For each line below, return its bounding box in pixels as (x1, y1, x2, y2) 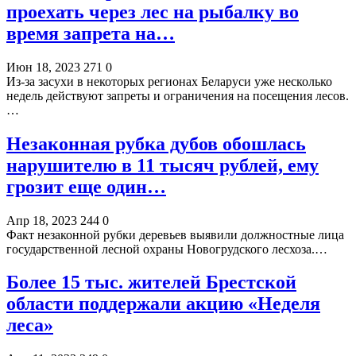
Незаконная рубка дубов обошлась (6, 133, 306, 154)
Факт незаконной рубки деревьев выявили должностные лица (6, 227, 344, 242)
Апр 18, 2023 (6, 213, 77, 227)
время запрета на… (6, 22, 175, 44)
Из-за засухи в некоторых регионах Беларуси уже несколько (6, 74, 332, 88)
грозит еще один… (6, 176, 166, 197)
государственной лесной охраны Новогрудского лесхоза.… (6, 242, 327, 256)
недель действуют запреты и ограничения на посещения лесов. (6, 88, 349, 103)
